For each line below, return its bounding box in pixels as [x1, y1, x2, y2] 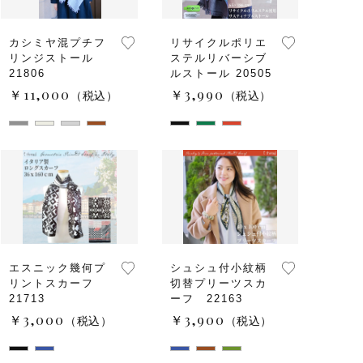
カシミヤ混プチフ [9, 36, 106, 49]
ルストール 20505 [169, 66, 272, 79]
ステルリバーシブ [169, 51, 267, 64]
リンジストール [9, 51, 94, 64]
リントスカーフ [9, 276, 106, 289]
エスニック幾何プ [9, 261, 106, 274]
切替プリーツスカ [169, 276, 267, 289]
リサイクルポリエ [169, 36, 267, 49]
